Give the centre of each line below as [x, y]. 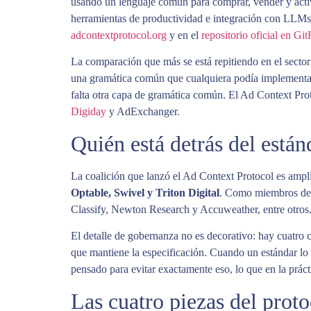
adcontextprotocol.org [119, 35]
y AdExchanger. [143, 112]
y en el [184, 35]
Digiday [89, 112]
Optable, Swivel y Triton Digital [145, 192]
